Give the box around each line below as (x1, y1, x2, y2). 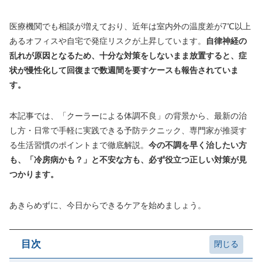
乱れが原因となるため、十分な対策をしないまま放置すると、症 (9, 51, 247, 60)
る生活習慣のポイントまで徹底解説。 (9, 140, 149, 150)
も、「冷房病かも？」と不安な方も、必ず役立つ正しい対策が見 (9, 155, 247, 164)
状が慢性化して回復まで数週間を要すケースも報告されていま (9, 65, 239, 75)
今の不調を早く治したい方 (149, 140, 247, 150)
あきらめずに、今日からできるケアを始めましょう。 (9, 201, 206, 210)
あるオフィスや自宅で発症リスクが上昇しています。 (9, 36, 206, 46)
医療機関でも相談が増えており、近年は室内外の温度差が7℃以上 (9, 22, 251, 31)
